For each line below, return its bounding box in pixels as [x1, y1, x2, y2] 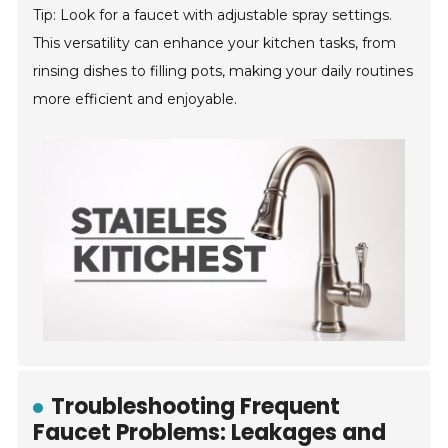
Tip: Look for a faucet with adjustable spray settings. [33, 6, 393, 24]
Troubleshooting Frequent [51, 391, 341, 423]
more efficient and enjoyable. [33, 90, 238, 108]
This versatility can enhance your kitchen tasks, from [33, 34, 397, 52]
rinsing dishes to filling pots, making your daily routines [33, 62, 414, 80]
